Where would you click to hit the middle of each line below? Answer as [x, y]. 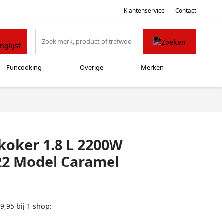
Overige [91, 68]
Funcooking [24, 68]
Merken [152, 68]
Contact [186, 10]
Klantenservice [144, 10]
